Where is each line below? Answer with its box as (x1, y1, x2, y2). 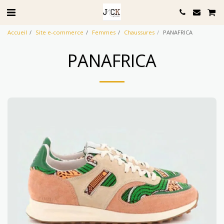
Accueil (7, 28, 27, 36)
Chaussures (124, 28, 154, 36)
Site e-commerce (35, 28, 83, 36)
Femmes (92, 28, 115, 36)
